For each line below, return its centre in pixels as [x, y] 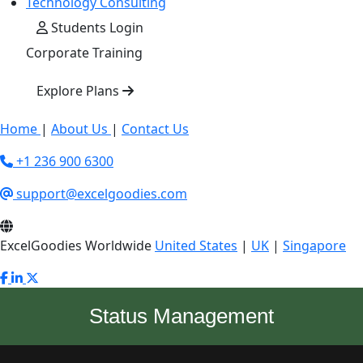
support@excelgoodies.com [100, 193]
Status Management [181, 316]
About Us [81, 128]
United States [196, 245]
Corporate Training [84, 52]
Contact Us [155, 128]
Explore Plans [79, 90]
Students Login [96, 27]
